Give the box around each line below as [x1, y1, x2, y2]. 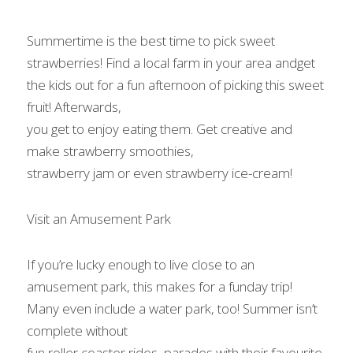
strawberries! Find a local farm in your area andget [27, 54, 315, 72]
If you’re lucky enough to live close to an [27, 255, 255, 273]
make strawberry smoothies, [27, 142, 194, 160]
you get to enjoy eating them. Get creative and [27, 120, 292, 138]
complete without [27, 321, 128, 340]
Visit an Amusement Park [27, 210, 174, 228]
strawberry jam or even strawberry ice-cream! [27, 164, 302, 182]
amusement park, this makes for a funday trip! [27, 277, 292, 295]
